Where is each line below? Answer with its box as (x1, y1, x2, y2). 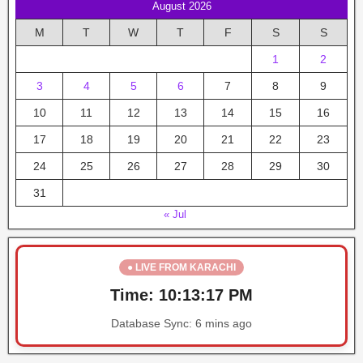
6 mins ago (195, 317, 252, 330)
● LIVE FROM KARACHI (127, 262, 236, 273)
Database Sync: (111, 317, 195, 330)
